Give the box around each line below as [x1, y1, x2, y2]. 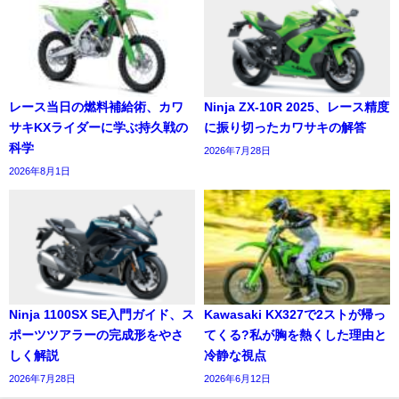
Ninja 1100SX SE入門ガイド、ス [9, 307, 194, 321]
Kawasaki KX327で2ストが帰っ [204, 307, 386, 321]
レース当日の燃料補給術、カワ [9, 100, 183, 113]
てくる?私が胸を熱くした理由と [204, 328, 387, 341]
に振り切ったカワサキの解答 [204, 120, 366, 134]
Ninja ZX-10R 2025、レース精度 [204, 100, 389, 113]
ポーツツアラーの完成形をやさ [9, 328, 183, 341]
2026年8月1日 [9, 165, 70, 176]
